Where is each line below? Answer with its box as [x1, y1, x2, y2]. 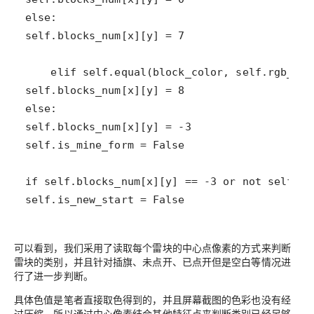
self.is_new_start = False [25, 193, 185, 207]
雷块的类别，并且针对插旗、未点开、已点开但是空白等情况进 [14, 254, 291, 269]
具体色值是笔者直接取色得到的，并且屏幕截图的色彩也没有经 [14, 292, 291, 307]
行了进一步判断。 [14, 268, 93, 283]
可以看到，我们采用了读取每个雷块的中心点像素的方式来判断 [14, 240, 291, 255]
